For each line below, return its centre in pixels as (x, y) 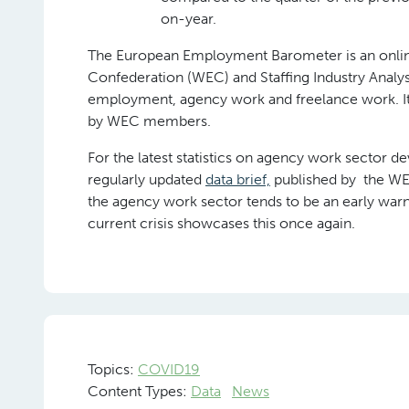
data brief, (238, 179)
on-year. (189, 19)
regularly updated (147, 179)
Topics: (113, 369)
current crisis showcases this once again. (221, 223)
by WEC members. (149, 121)
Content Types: (139, 391)
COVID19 (169, 369)
